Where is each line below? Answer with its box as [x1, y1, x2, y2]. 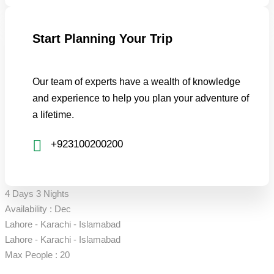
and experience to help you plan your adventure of [32, 93, 249, 103]
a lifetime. [32, 109, 74, 120]
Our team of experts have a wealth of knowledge [32, 76, 240, 87]
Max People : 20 [5, 250, 70, 260]
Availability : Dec [5, 204, 71, 214]
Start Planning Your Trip [32, 32, 172, 45]
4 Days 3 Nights [5, 188, 69, 199]
